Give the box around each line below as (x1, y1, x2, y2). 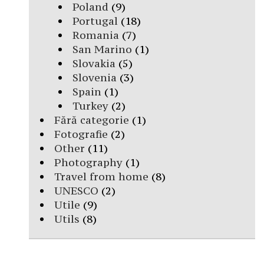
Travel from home (54, 169, 148, 183)
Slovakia (72, 56, 115, 70)
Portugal (72, 14, 118, 28)
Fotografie (54, 127, 108, 141)
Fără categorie (54, 113, 129, 127)
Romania (72, 28, 119, 42)
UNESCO (54, 183, 98, 197)
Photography (54, 155, 123, 169)
